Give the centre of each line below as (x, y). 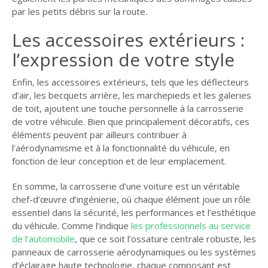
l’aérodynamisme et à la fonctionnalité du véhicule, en (121, 147)
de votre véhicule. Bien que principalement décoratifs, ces (130, 121)
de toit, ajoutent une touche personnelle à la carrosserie (127, 108)
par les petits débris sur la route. (79, 11)
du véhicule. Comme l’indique (71, 225)
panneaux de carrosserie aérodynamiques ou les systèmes (134, 252)
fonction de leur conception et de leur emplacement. (119, 161)
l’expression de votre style (123, 59)
